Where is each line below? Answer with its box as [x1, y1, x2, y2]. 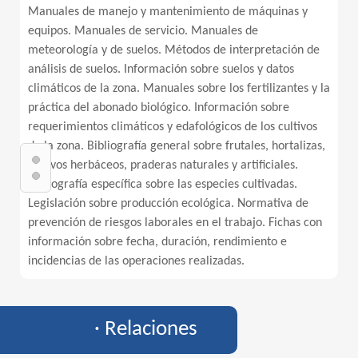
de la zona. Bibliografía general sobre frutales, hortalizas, [28, 140, 325, 153]
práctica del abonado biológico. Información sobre [28, 101, 289, 114]
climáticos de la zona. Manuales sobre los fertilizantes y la [28, 82, 330, 95]
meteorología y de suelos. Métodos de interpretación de [28, 44, 320, 57]
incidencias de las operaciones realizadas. [28, 255, 245, 268]
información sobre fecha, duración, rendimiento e [28, 236, 287, 249]
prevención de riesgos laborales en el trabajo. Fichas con [28, 217, 322, 229]
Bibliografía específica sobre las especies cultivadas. [28, 178, 297, 191]
